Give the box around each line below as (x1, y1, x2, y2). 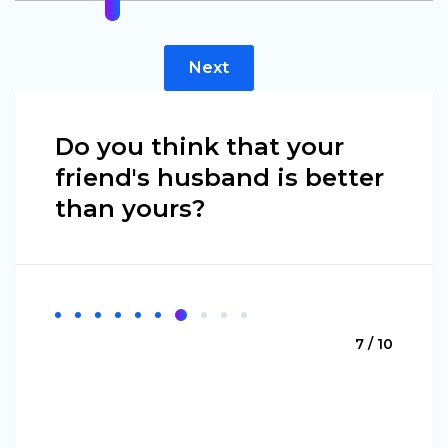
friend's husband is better (55, 162, 384, 192)
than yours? (55, 193, 205, 223)
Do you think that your (55, 131, 344, 161)
